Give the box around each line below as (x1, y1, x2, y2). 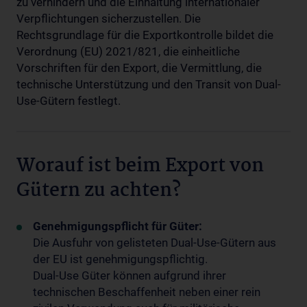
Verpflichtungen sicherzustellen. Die (16, 12, 201, 25)
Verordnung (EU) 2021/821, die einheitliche (16, 45, 240, 58)
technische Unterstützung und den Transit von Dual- (16, 77, 281, 91)
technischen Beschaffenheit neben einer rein (33, 285, 260, 299)
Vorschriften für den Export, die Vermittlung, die (16, 61, 262, 75)
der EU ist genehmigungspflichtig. (33, 252, 208, 266)
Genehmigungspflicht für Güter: (33, 219, 202, 233)
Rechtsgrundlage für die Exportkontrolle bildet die (16, 28, 273, 42)
